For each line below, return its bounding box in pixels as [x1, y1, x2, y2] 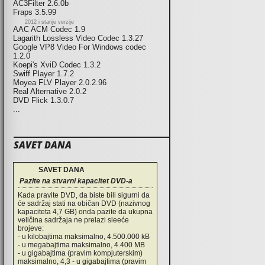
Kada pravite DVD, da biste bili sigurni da [18, 191, 150, 200]
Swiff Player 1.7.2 [13, 69, 74, 79]
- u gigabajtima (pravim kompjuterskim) [18, 249, 143, 258]
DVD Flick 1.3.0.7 [13, 96, 74, 105]
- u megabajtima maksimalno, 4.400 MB [18, 241, 145, 250]
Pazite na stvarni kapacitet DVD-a [20, 177, 132, 186]
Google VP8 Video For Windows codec [13, 43, 146, 52]
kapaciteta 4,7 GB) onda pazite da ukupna [18, 208, 153, 216]
